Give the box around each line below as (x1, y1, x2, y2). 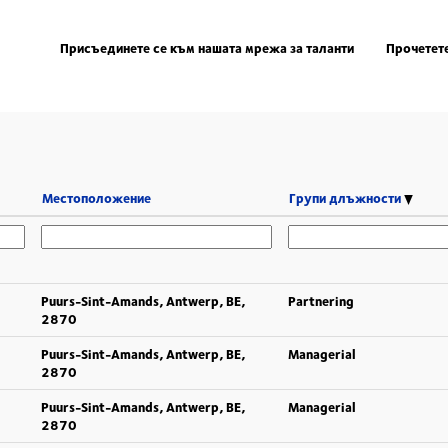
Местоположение (42, 188, 151, 208)
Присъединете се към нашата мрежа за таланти (60, 37, 354, 58)
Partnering (288, 291, 354, 311)
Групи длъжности (289, 188, 404, 208)
